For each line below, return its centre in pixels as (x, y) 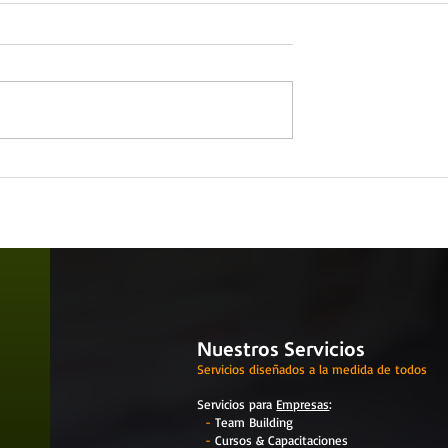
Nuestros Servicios (281, 349)
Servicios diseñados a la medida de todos (312, 368)
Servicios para (237, 403)
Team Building (254, 421)
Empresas (303, 403)
